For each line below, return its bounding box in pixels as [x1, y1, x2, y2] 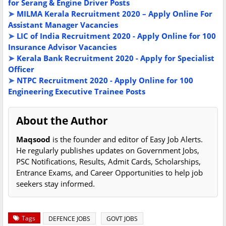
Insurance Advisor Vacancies [8, 42, 117, 52]
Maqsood [16, 134, 50, 145]
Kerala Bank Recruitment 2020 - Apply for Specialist [17, 53, 214, 64]
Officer [8, 64, 34, 75]
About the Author [16, 114, 108, 128]
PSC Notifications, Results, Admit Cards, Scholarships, [16, 156, 201, 167]
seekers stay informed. [16, 179, 95, 189]
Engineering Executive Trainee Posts [8, 86, 145, 97]
